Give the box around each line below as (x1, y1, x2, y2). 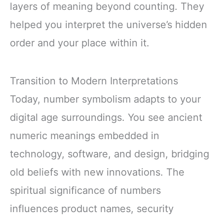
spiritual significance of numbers (10, 184, 161, 197)
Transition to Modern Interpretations (10, 75, 178, 87)
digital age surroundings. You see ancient (10, 111, 202, 124)
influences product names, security (10, 203, 174, 215)
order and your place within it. (10, 37, 149, 49)
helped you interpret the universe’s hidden (10, 18, 207, 31)
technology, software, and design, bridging (10, 148, 209, 160)
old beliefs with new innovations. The (10, 166, 184, 179)
